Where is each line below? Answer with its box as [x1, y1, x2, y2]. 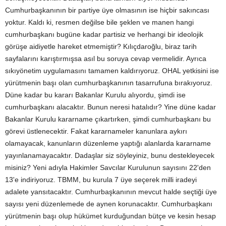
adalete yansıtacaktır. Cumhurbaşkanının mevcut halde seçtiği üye [5, 188, 217, 196]
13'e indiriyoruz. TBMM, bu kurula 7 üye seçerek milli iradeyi [5, 176, 197, 184]
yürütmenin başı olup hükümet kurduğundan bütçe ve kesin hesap [5, 212, 216, 220]
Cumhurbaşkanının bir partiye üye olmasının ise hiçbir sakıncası [5, 6, 209, 14]
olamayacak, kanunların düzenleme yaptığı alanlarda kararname [5, 139, 211, 147]
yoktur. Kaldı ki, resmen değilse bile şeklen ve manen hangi [5, 18, 194, 26]
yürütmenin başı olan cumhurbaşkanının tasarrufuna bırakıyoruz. [5, 79, 212, 87]
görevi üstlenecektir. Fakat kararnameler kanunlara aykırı [5, 127, 187, 135]
